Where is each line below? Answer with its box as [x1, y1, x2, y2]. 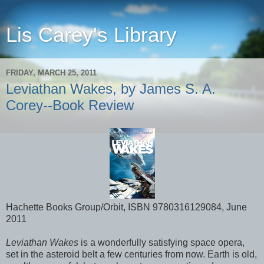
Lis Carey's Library [6, 24, 177, 46]
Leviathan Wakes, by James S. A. [6, 81, 216, 97]
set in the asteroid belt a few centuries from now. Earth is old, [6, 249, 257, 259]
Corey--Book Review [6, 97, 134, 113]
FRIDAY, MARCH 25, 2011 [6, 68, 97, 77]
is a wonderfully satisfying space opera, [78, 237, 245, 247]
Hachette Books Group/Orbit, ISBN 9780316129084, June [6, 202, 247, 212]
